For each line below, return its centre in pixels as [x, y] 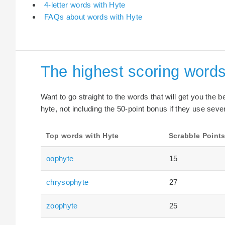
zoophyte [62, 205]
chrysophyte [68, 182]
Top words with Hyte [82, 136]
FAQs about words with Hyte [93, 17]
